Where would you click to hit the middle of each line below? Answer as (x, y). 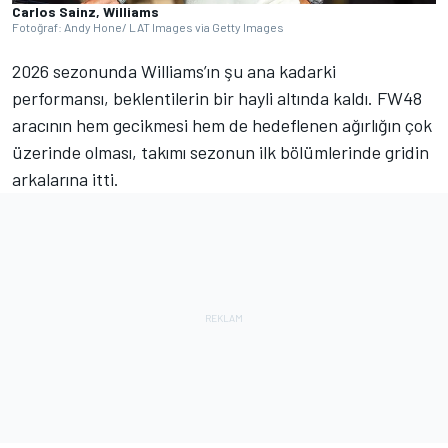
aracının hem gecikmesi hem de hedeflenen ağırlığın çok (222, 124)
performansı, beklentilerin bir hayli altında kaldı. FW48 (217, 97)
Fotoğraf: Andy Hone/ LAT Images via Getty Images (148, 26)
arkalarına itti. (67, 178)
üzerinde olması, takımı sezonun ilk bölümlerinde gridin (220, 151)
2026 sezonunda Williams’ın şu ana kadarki (174, 70)
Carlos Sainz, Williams (85, 11)
